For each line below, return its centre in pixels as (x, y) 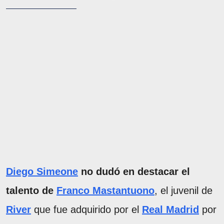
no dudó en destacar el (135, 171)
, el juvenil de (183, 190)
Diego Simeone (42, 171)
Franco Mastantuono (105, 190)
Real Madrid (170, 209)
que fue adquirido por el (86, 209)
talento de (31, 190)
